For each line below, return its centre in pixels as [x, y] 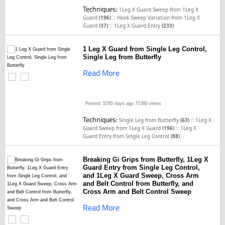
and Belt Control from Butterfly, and [138, 184]
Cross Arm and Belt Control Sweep [137, 192]
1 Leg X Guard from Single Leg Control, [145, 49]
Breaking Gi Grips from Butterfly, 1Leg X [146, 159]
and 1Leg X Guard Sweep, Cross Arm [141, 176]
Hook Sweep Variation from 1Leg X [159, 18]
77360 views [148, 103]
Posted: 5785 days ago [110, 103]
